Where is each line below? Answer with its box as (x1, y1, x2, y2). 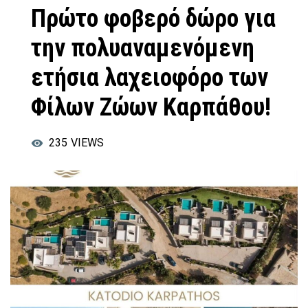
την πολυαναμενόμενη (31, 33, 254, 63)
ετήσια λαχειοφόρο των (31, 63, 268, 92)
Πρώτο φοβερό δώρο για (31, 3, 276, 33)
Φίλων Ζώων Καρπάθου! (31, 92, 271, 122)
